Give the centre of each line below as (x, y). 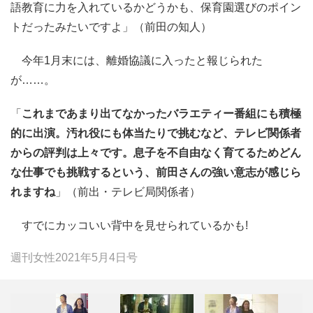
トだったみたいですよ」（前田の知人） (111, 27)
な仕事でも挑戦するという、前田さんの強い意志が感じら (156, 173)
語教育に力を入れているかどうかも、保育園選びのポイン (156, 8)
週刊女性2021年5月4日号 (74, 258)
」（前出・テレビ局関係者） (128, 192)
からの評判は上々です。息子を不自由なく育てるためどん (156, 153)
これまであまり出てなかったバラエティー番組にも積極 (161, 114)
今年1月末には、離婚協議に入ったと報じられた (137, 61)
